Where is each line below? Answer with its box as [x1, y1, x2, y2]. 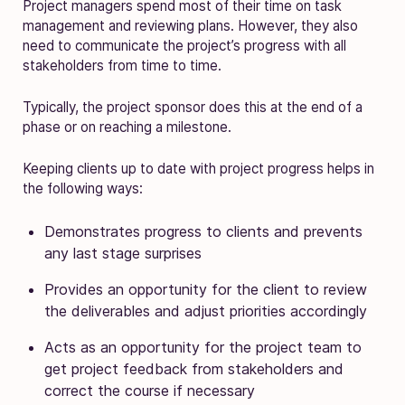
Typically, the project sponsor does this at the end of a [23, 98, 363, 116]
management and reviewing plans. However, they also [23, 16, 358, 34]
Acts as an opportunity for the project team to [44, 337, 362, 356]
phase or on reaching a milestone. [23, 118, 231, 136]
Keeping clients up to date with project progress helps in [23, 159, 374, 177]
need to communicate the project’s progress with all [23, 36, 346, 54]
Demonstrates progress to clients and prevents [44, 221, 363, 240]
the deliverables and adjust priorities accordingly [44, 301, 367, 320]
